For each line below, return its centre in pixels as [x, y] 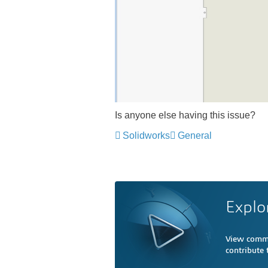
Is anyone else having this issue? [185, 115]
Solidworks [146, 135]
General [195, 135]
